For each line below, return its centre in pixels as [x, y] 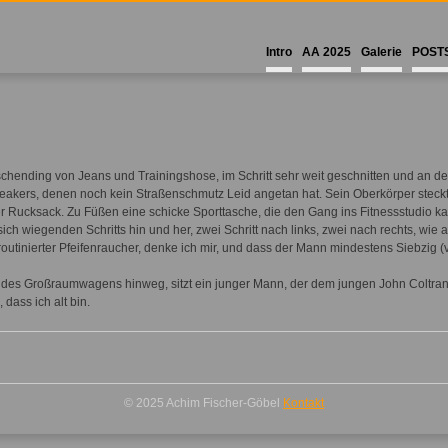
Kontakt [303, 403]
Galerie [381, 52]
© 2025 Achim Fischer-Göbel [203, 403]
